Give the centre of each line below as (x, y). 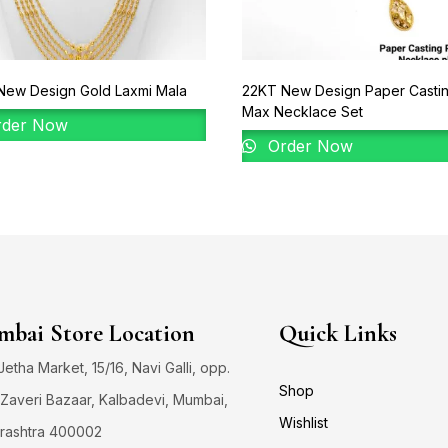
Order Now (308, 145)
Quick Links (338, 333)
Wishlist (304, 422)
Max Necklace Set (302, 111)
